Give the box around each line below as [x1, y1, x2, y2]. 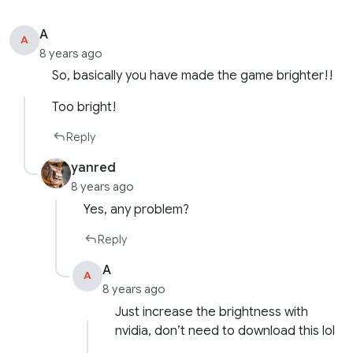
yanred [71, 160, 116, 176]
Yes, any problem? [84, 202, 190, 218]
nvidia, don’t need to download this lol [115, 323, 336, 339]
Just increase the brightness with [115, 304, 309, 320]
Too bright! [52, 99, 117, 116]
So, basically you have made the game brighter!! [52, 68, 334, 84]
